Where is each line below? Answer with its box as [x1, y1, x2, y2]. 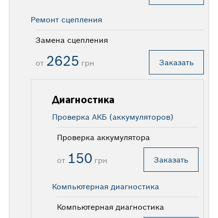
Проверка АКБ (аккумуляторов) [52, 111, 174, 122]
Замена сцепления [36, 35, 109, 45]
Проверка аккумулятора [57, 132, 150, 142]
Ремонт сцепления [31, 14, 103, 24]
